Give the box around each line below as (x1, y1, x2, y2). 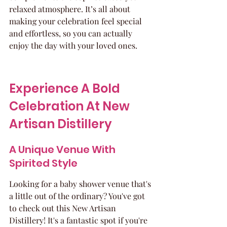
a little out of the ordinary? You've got (9, 191, 147, 201)
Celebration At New (9, 98, 132, 115)
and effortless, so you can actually (9, 28, 134, 39)
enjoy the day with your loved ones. (9, 40, 137, 51)
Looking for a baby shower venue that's (9, 178, 153, 189)
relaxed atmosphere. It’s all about (9, 4, 132, 14)
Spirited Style (9, 156, 78, 170)
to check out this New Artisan (9, 203, 118, 213)
